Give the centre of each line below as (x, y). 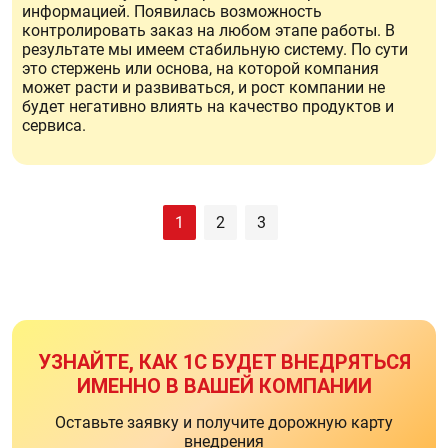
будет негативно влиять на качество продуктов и (208, 106)
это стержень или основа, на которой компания (200, 68)
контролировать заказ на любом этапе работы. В (208, 30)
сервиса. (54, 125)
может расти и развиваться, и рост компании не (203, 87)
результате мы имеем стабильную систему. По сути (215, 49)
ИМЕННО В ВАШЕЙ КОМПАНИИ (224, 386)
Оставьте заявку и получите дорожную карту (224, 422)
